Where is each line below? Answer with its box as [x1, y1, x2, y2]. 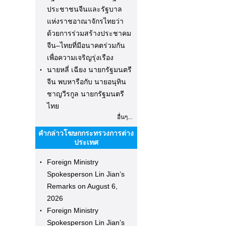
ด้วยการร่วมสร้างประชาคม [46, 29, 131, 37]
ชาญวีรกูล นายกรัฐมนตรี [46, 90, 124, 98]
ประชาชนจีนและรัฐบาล [46, 5, 122, 13]
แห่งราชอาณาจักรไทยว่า [46, 17, 124, 25]
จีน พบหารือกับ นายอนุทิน [46, 78, 126, 86]
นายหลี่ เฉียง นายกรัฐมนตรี [46, 66, 132, 74]
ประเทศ [74, 138, 98, 146]
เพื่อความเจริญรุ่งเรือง [46, 53, 114, 62]
